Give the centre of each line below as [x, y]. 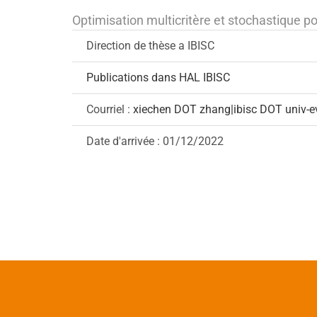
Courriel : [110, 109]
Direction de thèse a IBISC [150, 46]
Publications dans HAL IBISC [158, 77]
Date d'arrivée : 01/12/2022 [155, 141]
